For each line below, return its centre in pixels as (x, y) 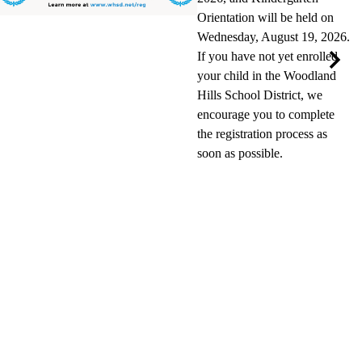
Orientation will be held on (265, 18)
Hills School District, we (260, 95)
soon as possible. (240, 154)
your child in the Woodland (267, 76)
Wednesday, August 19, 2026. (274, 37)
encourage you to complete (266, 115)
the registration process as (262, 134)
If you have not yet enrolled (267, 57)
